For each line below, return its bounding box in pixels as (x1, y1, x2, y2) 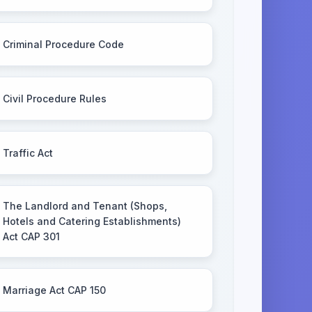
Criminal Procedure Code (2, 38, 124, 50)
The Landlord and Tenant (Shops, (2, 200, 167, 212)
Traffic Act (2, 146, 53, 159)
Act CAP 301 (2, 231, 60, 242)
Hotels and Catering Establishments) (2, 215, 181, 227)
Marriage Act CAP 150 (2, 283, 106, 296)
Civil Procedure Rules (2, 92, 107, 104)
